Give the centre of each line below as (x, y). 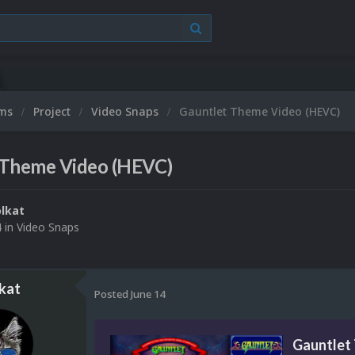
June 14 (148, 294)
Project (53, 111)
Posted (113, 294)
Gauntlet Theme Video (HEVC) (260, 111)
